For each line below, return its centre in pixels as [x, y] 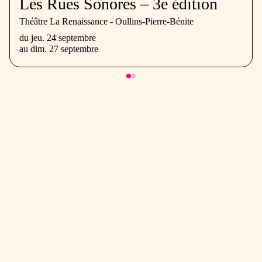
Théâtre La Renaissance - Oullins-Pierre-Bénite [106, 22]
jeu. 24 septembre [63, 38]
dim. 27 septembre [64, 49]
